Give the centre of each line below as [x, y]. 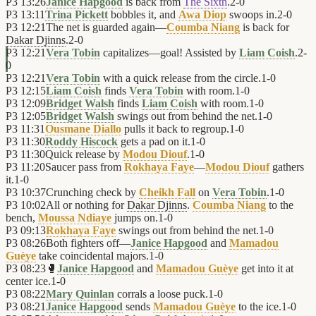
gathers [287, 167]
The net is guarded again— [106, 28]
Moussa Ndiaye [75, 218]
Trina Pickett [77, 15]
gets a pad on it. [154, 142]
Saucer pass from [85, 167]
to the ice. [259, 307]
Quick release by [84, 154]
